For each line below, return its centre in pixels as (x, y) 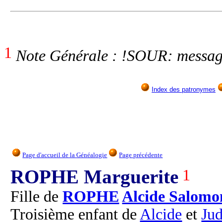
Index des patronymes (184, 90)
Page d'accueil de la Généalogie (65, 155)
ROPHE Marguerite (95, 177)
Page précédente (141, 155)
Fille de (37, 197)
